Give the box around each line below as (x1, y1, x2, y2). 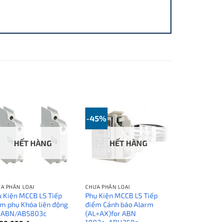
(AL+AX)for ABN (85, 209, 136, 218)
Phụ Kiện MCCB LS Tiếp (85, 191, 158, 200)
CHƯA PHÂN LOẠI (85, 183, 130, 190)
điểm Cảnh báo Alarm (85, 200, 154, 209)
